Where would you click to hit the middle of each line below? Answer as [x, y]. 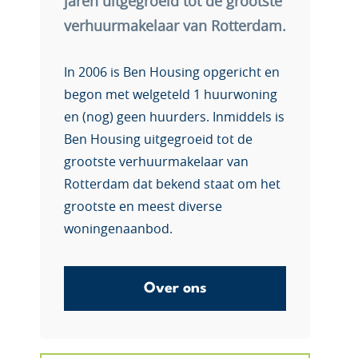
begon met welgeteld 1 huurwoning [171, 95]
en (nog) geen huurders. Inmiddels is [174, 117]
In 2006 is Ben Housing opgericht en [172, 73]
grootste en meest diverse [143, 207]
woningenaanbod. [118, 229]
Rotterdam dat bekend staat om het [172, 185]
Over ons [175, 288]
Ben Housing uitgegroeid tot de [158, 140]
